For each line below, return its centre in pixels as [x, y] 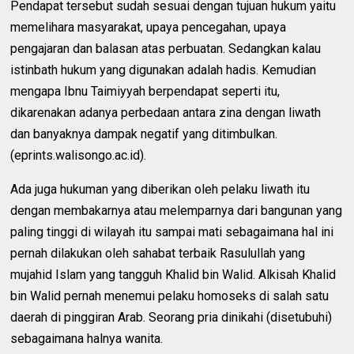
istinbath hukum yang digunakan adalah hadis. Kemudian [164, 70]
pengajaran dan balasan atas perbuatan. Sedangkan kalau [166, 48]
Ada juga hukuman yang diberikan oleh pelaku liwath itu [160, 189]
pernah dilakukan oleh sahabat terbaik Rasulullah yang [158, 253]
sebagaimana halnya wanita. [87, 338]
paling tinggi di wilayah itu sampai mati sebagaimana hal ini [172, 232]
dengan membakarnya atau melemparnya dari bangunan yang [177, 210]
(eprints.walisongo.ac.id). [79, 155]
